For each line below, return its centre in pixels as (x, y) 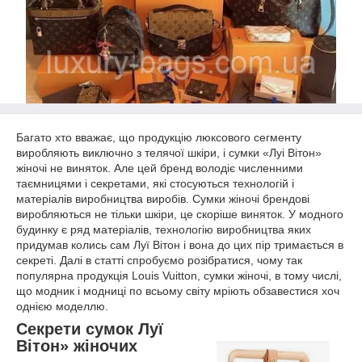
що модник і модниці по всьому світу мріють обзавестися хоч (178, 291)
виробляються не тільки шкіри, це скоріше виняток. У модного (180, 214)
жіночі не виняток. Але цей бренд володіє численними (160, 168)
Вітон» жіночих (77, 346)
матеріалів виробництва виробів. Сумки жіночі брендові (163, 199)
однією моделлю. (62, 306)
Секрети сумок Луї (90, 329)
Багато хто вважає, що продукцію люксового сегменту (159, 137)
